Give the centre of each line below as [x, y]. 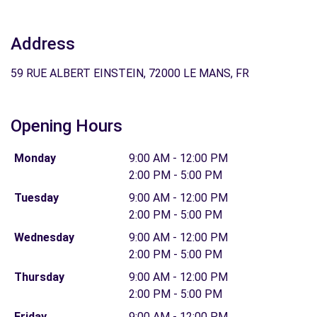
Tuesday [36, 198]
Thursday [39, 277]
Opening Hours [67, 126]
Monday [35, 158]
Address [43, 44]
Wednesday [44, 237]
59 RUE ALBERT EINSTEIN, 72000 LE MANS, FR [130, 73]
